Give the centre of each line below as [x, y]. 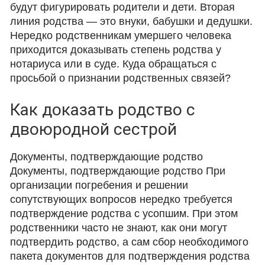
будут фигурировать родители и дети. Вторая [123, 7]
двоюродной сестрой [94, 129]
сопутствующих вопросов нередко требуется [122, 199]
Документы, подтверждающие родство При [118, 171]
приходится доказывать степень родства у [116, 50]
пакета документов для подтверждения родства [130, 256]
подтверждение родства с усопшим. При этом [124, 214]
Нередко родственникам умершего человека [121, 35]
